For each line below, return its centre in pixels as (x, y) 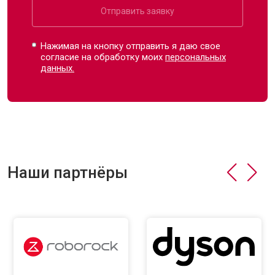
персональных (196, 57)
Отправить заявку (137, 11)
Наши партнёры (68, 172)
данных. (58, 68)
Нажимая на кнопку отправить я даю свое (131, 46)
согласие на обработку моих (103, 57)
